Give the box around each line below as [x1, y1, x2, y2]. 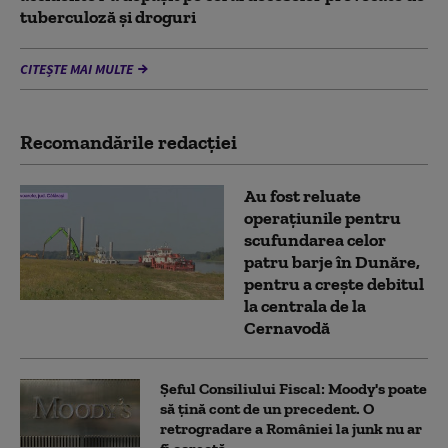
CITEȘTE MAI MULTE [20, 60, 133, 79]
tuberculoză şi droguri [20, 6, 196, 29]
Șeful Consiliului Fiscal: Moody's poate [160, 379, 427, 399]
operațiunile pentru [244, 207, 401, 230]
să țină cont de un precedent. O [160, 399, 374, 419]
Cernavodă [244, 317, 330, 340]
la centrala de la [244, 295, 366, 318]
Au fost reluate [244, 185, 361, 208]
